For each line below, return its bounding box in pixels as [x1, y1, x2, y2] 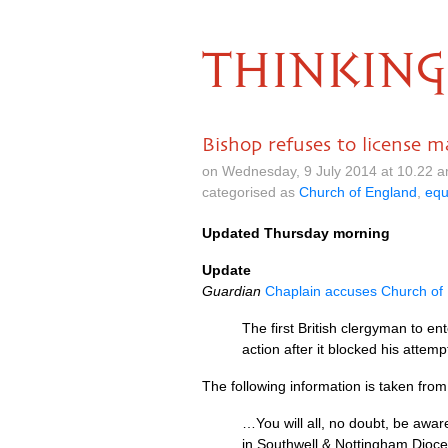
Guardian [202, 283, 261, 299]
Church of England [299, 184, 417, 200]
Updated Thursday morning [202, 225, 390, 241]
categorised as [202, 184, 299, 200]
